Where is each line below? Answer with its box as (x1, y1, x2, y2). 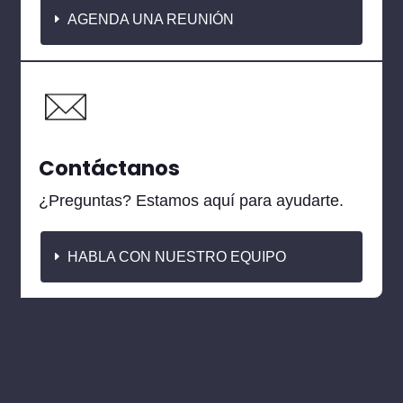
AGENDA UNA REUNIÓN (67, 11, 235, 27)
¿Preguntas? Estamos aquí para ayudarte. (39, 191, 345, 210)
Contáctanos (39, 153, 181, 183)
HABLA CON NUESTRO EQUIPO (67, 248, 287, 264)
